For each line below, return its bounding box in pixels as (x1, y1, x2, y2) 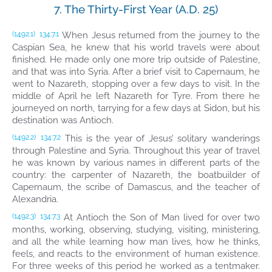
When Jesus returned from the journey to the (59, 30, 260, 41)
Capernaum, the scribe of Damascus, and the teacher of (12, 182, 260, 192)
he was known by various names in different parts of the (12, 157, 260, 168)
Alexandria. (12, 194, 58, 205)
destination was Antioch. (12, 115, 114, 126)
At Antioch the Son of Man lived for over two (60, 212, 260, 223)
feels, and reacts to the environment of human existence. (12, 248, 260, 259)
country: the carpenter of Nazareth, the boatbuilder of (12, 169, 260, 180)
